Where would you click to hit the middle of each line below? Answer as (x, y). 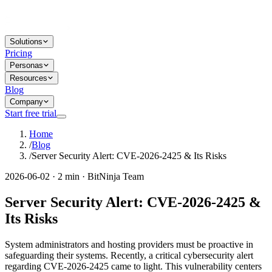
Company (26, 102)
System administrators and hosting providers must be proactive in (129, 244)
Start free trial (31, 113)
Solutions (26, 42)
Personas (26, 65)
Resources (29, 78)
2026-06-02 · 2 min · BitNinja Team (74, 176)
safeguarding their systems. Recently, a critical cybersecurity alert (129, 255)
